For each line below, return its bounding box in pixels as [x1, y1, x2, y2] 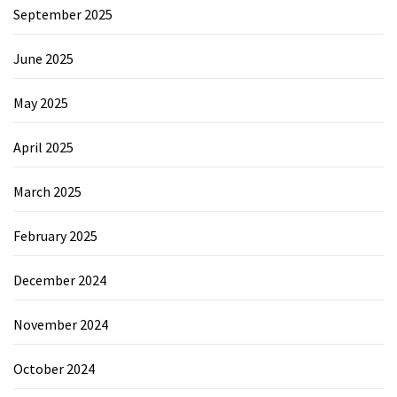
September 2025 [13, 4, 113, 23]
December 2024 [13, 270, 106, 289]
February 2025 [13, 226, 97, 245]
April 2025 [13, 137, 74, 156]
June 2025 [13, 49, 74, 67]
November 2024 [13, 315, 108, 333]
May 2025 [13, 93, 68, 112]
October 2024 [13, 359, 95, 378]
